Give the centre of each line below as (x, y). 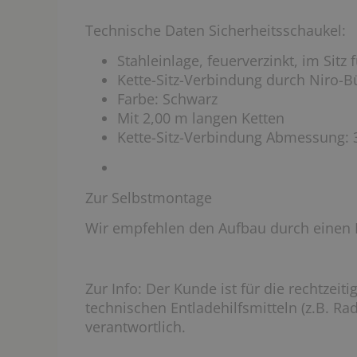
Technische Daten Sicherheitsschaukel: (216, 30)
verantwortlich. (135, 327)
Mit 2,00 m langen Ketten (201, 118)
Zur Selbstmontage (149, 198)
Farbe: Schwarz (167, 99)
